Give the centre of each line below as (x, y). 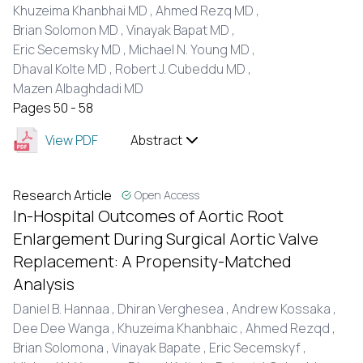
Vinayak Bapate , (160, 348)
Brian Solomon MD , (70, 30)
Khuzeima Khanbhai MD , (84, 11)
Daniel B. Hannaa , (65, 309)
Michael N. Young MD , (193, 49)
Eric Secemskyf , (259, 348)
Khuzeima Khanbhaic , (181, 328)
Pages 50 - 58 (53, 108)
